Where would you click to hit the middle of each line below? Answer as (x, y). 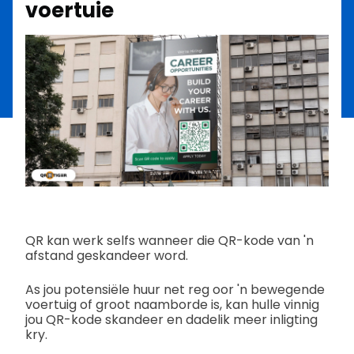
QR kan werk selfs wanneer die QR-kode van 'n (169, 241)
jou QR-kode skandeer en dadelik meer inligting (171, 320)
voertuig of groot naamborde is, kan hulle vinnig (172, 305)
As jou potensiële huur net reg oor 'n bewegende (175, 290)
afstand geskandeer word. (107, 256)
